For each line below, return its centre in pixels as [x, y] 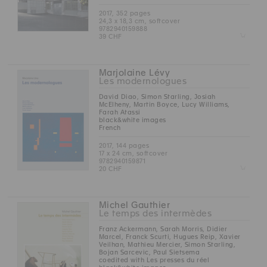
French [110, 127]
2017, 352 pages [125, 13]
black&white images [132, 119]
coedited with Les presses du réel [154, 260]
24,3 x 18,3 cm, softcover [139, 21]
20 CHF [110, 168]
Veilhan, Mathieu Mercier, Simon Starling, [167, 245]
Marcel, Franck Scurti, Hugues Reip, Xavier [170, 237]
